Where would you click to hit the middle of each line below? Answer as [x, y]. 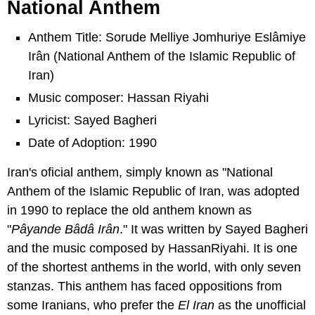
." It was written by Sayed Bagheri [214, 229]
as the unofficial [260, 305]
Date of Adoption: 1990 [92, 142]
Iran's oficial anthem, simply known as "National [140, 172]
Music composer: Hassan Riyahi [118, 97]
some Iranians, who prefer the [92, 305]
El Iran [196, 305]
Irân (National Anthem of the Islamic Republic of [162, 56]
